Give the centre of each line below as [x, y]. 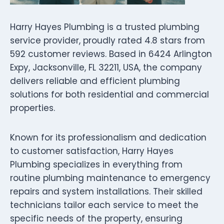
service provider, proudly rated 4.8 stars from [107, 40]
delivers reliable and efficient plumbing [95, 81]
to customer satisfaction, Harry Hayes [92, 151]
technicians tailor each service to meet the [104, 205]
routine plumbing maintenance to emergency [110, 178]
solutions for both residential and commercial [109, 94]
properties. [32, 108]
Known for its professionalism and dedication [108, 137]
